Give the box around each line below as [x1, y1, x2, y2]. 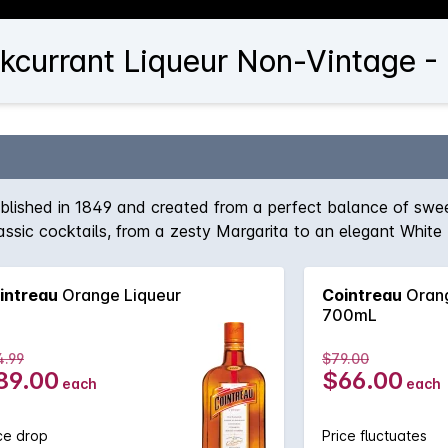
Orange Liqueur [58, 285, 181, 305]
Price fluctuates [322, 427, 427, 444]
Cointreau [322, 285, 402, 305]
